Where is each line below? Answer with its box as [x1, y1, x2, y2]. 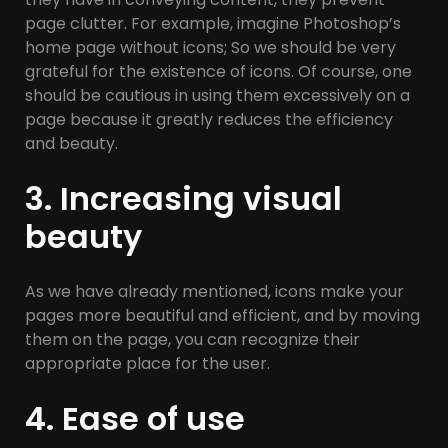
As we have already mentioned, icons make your [25, 280, 404, 304]
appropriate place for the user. [25, 352, 270, 376]
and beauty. [25, 132, 118, 156]
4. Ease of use [25, 396, 245, 442]
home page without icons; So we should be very [25, 36, 396, 60]
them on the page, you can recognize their [25, 328, 360, 352]
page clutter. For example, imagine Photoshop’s [25, 12, 401, 36]
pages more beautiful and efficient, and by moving [25, 304, 420, 328]
